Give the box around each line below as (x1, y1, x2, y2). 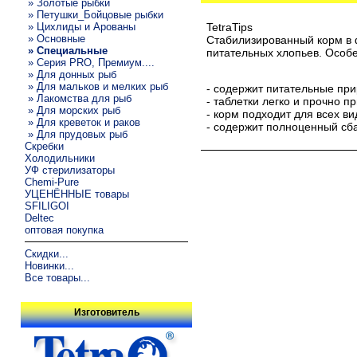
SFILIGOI (25, 199, 70, 212)
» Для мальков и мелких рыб (25, 80, 169, 92)
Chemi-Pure (25, 175, 80, 188)
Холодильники (25, 151, 96, 164)
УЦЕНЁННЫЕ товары (25, 187, 130, 200)
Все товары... (25, 271, 91, 284)
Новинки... (25, 259, 75, 272)
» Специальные (25, 44, 108, 57)
